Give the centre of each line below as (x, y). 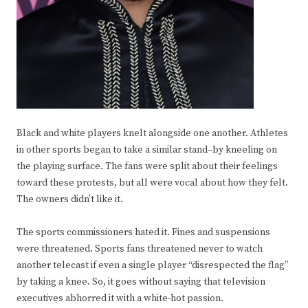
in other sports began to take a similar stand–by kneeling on (147, 150)
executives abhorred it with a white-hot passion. (120, 298)
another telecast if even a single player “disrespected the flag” (153, 265)
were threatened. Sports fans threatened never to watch (140, 249)
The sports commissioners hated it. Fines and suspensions (143, 232)
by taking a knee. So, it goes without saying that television (141, 282)
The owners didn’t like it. (70, 199)
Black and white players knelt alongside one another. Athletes (152, 133)
